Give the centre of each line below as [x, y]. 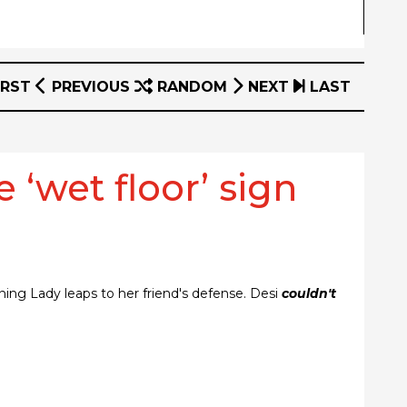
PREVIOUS [90, 86]
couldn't [309, 293]
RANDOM [192, 86]
